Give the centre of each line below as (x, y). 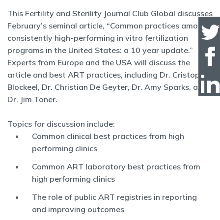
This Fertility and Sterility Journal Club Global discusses (110, 13)
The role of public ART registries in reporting (114, 197)
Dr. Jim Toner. (32, 99)
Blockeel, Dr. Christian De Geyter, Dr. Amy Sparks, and (107, 87)
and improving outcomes (78, 209)
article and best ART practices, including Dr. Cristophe (108, 74)
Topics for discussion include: (61, 124)
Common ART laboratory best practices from (116, 166)
